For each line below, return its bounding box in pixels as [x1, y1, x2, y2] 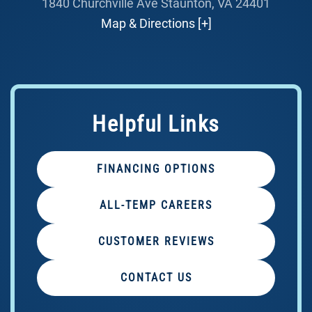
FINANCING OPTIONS [97, 162, 215, 176]
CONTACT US [120, 271, 192, 285]
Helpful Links [92, 111, 220, 138]
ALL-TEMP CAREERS [100, 198, 212, 212]
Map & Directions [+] [100, 16, 212, 31]
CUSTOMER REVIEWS [97, 235, 214, 249]
